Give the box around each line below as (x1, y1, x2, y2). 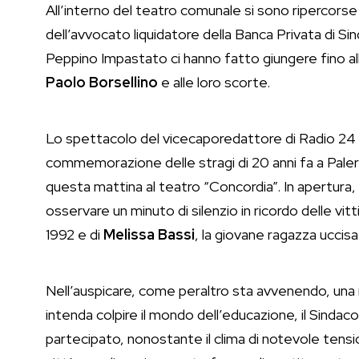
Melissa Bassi (103, 225, 195, 244)
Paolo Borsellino (46, 73, 158, 92)
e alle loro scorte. (158, 73, 270, 92)
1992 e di (46, 225, 103, 244)
